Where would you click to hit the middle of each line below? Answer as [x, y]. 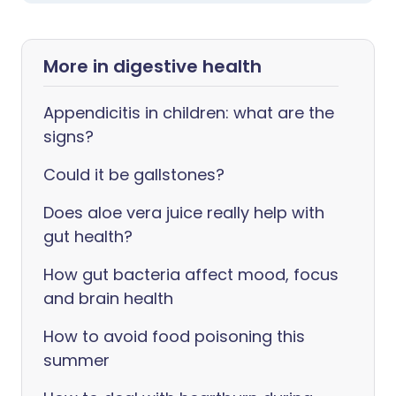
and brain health [108, 298]
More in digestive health [152, 66]
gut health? [88, 236]
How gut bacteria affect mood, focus [191, 274]
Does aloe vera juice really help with [184, 213]
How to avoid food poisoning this [174, 336]
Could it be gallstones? [134, 175]
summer [76, 360]
